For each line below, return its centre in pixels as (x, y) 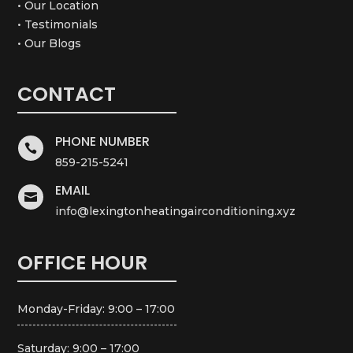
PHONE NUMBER (102, 142)
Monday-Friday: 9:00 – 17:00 (97, 309)
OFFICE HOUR (83, 263)
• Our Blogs (50, 44)
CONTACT (69, 95)
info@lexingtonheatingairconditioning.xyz (175, 212)
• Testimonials (58, 25)
